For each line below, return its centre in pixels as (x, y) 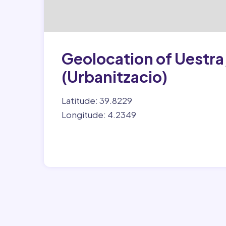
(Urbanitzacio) (115, 77)
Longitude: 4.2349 (99, 115)
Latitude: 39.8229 (97, 100)
